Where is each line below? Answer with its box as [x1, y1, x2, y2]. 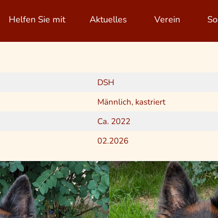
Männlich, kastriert [97, 96, 165, 108]
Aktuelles [90, 14, 127, 25]
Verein [154, 14, 180, 25]
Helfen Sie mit [9, 14, 65, 25]
